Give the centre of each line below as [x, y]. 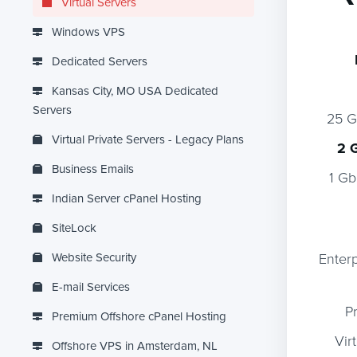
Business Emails [91, 169]
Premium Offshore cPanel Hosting [137, 316]
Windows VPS [87, 31]
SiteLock [73, 228]
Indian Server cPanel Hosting [125, 198]
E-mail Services [89, 286]
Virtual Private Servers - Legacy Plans [146, 139]
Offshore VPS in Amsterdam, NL [133, 345]
